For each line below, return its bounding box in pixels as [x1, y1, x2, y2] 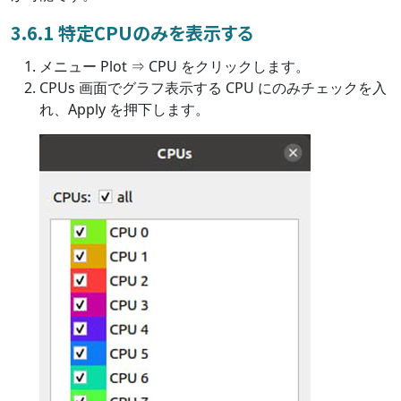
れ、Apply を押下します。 [39, 99, 209, 120]
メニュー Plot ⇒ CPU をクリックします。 [39, 56, 310, 77]
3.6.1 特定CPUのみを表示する [11, 20, 253, 47]
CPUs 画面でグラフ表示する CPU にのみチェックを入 [39, 78, 387, 98]
